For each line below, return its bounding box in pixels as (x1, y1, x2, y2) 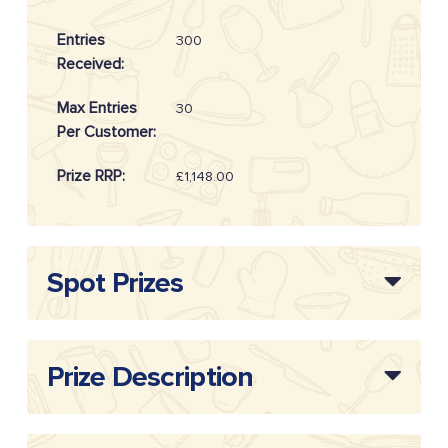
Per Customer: (56, 122, 156, 142)
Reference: (56, 235, 132, 255)
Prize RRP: (56, 166, 125, 186)
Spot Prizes (46, 265, 184, 301)
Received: (56, 54, 124, 74)
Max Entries (56, 98, 137, 118)
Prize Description (46, 359, 254, 395)
